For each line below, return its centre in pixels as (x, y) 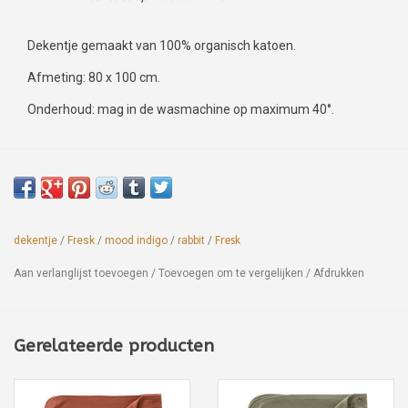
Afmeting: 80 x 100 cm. (94, 77)
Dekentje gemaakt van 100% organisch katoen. (163, 45)
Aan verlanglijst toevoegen (81, 273)
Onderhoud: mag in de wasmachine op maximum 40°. (181, 109)
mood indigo (136, 240)
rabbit (191, 240)
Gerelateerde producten (114, 345)
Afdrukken (339, 273)
